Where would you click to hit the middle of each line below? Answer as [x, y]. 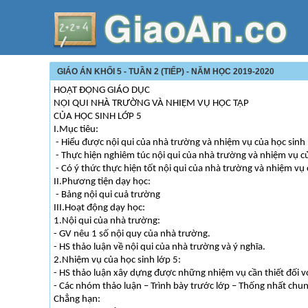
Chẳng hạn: [77, 299]
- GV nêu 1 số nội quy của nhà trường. [132, 234]
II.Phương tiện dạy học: [102, 182]
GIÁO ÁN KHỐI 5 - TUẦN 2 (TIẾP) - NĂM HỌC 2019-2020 [166, 71]
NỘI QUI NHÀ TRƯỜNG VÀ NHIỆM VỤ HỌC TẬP [151, 103]
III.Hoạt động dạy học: [99, 208]
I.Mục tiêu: [76, 130]
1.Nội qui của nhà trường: [107, 221]
